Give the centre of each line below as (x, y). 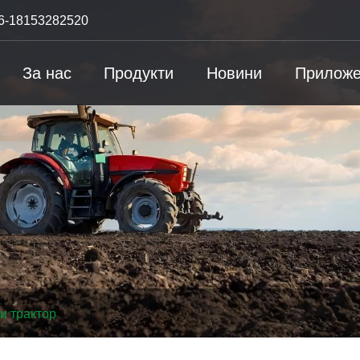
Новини (234, 73)
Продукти (139, 73)
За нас (47, 73)
